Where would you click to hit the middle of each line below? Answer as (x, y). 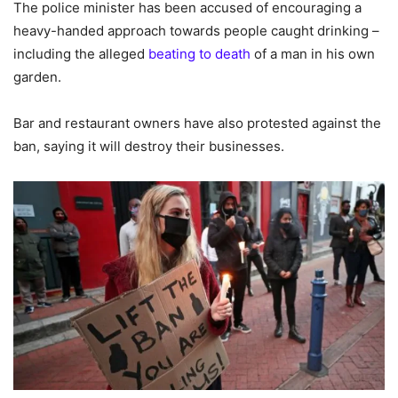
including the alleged (81, 54)
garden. (37, 77)
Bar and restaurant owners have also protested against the (197, 123)
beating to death (199, 54)
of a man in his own (313, 54)
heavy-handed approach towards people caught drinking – (196, 31)
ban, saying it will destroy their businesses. (149, 147)
